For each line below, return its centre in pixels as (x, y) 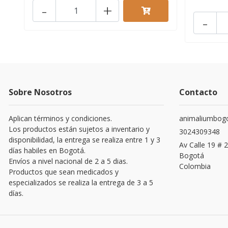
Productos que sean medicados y (64, 172)
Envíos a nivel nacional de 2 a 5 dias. (68, 161)
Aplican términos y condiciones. (60, 118)
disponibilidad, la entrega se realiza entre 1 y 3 (84, 139)
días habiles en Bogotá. (47, 150)
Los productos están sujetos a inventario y (79, 129)
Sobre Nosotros (40, 92)
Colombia (195, 166)
